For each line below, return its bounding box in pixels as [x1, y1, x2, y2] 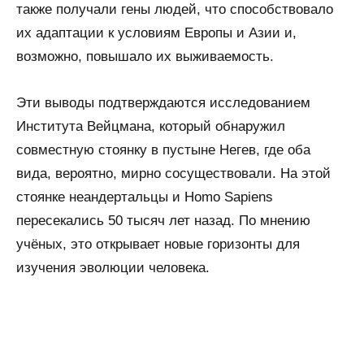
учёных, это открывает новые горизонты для [16, 236, 300, 253]
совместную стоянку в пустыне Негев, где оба [16, 142, 310, 158]
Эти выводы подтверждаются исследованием [16, 95, 310, 111]
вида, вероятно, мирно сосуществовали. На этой [16, 166, 331, 182]
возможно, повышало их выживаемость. [16, 49, 274, 65]
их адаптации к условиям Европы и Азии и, [16, 25, 297, 41]
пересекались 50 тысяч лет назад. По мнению [16, 213, 310, 229]
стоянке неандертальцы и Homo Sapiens [16, 189, 273, 206]
